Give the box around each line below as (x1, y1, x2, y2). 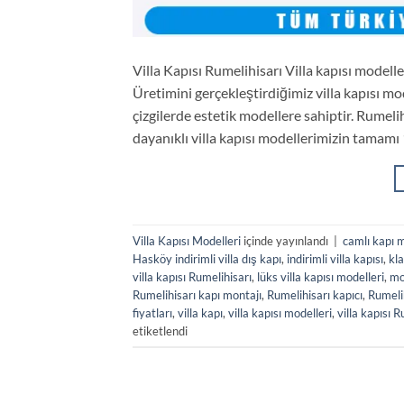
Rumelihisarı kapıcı (267, 287, 363, 302)
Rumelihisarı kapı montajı (133, 287, 262, 302)
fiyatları (133, 305, 172, 320)
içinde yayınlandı (241, 233, 331, 248)
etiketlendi (133, 323, 188, 338)
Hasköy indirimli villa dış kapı (133, 251, 281, 266)
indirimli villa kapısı (287, 251, 383, 266)
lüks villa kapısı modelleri (257, 269, 384, 284)
